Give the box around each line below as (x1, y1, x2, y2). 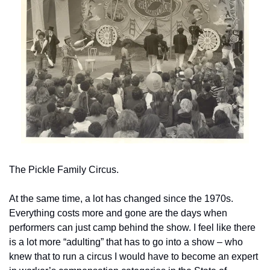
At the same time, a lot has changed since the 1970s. (9, 193, 233, 204)
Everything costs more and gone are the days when (9, 207, 227, 218)
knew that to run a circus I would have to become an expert (9, 251, 258, 262)
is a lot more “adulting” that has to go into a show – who (9, 236, 243, 247)
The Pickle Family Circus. (9, 164, 119, 175)
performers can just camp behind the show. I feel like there (9, 222, 256, 233)
